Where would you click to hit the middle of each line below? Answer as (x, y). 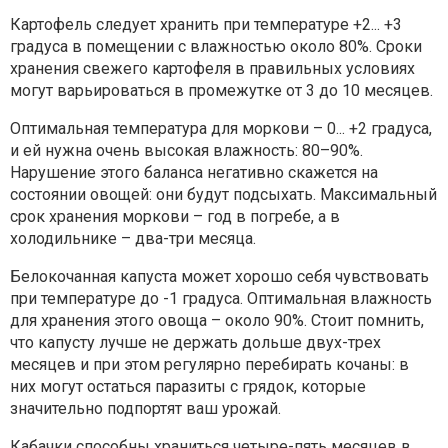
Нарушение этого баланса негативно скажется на (194, 172)
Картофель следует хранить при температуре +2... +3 (206, 24)
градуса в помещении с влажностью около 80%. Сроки (216, 46)
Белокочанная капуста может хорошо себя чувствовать (219, 276)
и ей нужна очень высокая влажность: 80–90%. (186, 150)
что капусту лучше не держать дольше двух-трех (195, 342)
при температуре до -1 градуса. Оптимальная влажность (221, 298)
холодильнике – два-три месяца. (133, 238)
